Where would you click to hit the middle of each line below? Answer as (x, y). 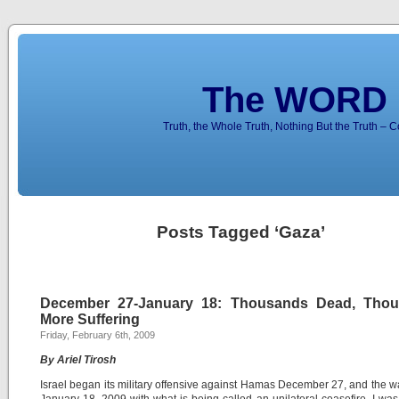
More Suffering (90, 319)
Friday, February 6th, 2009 (98, 335)
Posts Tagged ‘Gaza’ (240, 232)
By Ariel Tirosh (78, 360)
